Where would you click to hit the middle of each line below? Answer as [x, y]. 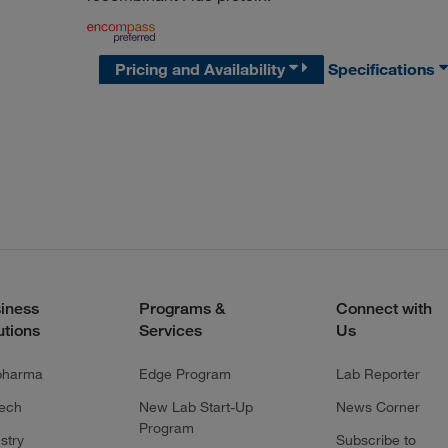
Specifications [384, 68]
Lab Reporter [377, 373]
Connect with [383, 308]
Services [170, 330]
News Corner [377, 406]
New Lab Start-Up [195, 406]
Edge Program [184, 373]
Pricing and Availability [202, 68]
